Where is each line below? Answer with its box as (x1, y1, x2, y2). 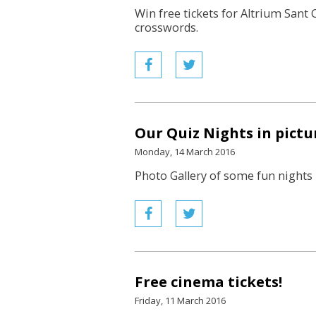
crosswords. (135, 20, 198, 35)
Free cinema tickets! (135, 272, 282, 291)
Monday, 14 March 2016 (135, 145, 235, 158)
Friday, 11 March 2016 (135, 294, 226, 307)
